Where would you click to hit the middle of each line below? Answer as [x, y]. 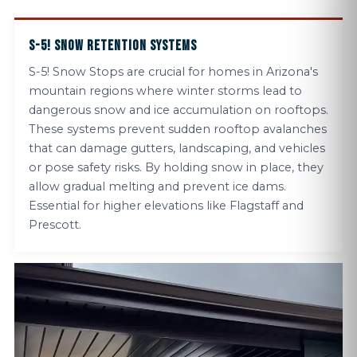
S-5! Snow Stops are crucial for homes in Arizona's [173, 72]
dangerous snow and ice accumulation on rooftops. [178, 110]
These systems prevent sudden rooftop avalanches [178, 129]
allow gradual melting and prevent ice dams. [157, 186]
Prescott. [55, 225]
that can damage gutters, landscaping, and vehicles [177, 148]
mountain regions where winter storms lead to [165, 91]
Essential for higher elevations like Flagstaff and [166, 206]
